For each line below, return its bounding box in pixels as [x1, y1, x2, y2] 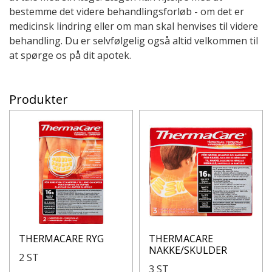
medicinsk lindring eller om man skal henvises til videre [9, 19, 258, 33]
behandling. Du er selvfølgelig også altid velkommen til [9, 33, 258, 47]
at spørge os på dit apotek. [9, 48, 131, 62]
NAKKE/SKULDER [149, 243, 227, 257]
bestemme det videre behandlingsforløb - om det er [9, 4, 244, 18]
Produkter [9, 90, 68, 107]
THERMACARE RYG [19, 231, 104, 245]
